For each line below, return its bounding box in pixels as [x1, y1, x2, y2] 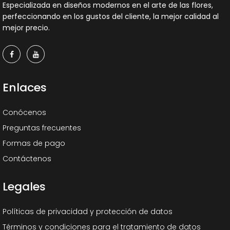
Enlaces [3, 80, 47, 95]
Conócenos [3, 107, 46, 118]
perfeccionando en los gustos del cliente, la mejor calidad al [3, 11, 219, 22]
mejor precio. [3, 23, 50, 33]
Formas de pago [3, 138, 65, 148]
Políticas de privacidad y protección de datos [3, 206, 172, 217]
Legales [3, 179, 46, 195]
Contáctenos [3, 154, 51, 164]
